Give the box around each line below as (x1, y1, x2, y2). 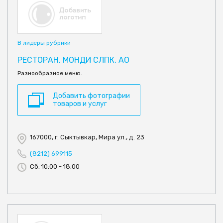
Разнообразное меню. (17, 70, 82, 77)
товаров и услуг (53, 100, 107, 109)
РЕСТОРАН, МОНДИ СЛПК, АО (17, 55, 129, 65)
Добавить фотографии (53, 92, 130, 101)
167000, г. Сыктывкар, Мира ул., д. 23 (30, 133, 144, 141)
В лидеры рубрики (17, 39, 71, 46)
